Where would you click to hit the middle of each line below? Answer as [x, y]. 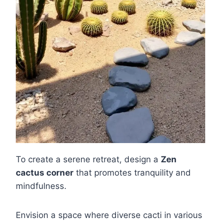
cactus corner [45, 173]
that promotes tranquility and [132, 173]
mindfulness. [41, 186]
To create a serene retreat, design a [88, 160]
